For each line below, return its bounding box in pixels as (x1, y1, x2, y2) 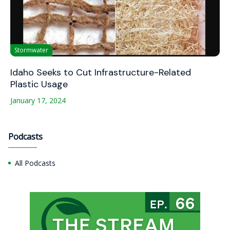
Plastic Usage (10, 78, 68, 91)
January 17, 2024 (10, 95, 66, 106)
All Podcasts (15, 158, 55, 168)
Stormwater (14, 46, 48, 55)
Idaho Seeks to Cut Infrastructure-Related (10, 66, 191, 79)
